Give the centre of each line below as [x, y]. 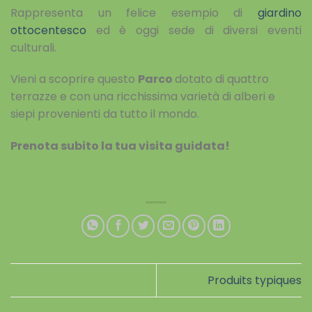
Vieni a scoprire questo [74, 79]
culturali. [33, 47]
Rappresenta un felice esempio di [134, 13]
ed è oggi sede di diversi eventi [194, 30]
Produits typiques [255, 281]
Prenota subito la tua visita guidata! [120, 146]
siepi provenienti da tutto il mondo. [105, 114]
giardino [280, 13]
